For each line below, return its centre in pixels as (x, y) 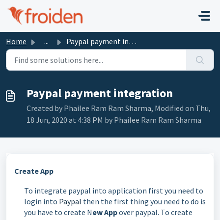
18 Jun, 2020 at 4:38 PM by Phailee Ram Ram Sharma (114, 120)
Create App (34, 171)
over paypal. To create (155, 212)
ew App (105, 212)
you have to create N (58, 212)
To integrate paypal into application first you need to (114, 191)
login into (41, 201)
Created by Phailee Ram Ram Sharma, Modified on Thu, (119, 108)
